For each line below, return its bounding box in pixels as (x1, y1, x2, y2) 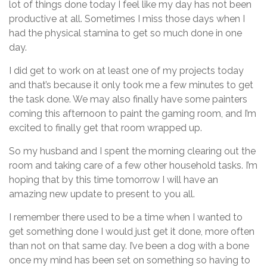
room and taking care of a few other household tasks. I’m (9, 160, 257, 172)
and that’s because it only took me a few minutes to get (9, 79, 253, 91)
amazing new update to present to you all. (9, 188, 195, 200)
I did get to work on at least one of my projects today (9, 65, 244, 77)
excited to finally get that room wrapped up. (9, 122, 202, 134)
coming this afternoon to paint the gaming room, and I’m (9, 108, 256, 120)
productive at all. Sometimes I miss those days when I (9, 13, 245, 25)
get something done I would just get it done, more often (9, 226, 254, 238)
